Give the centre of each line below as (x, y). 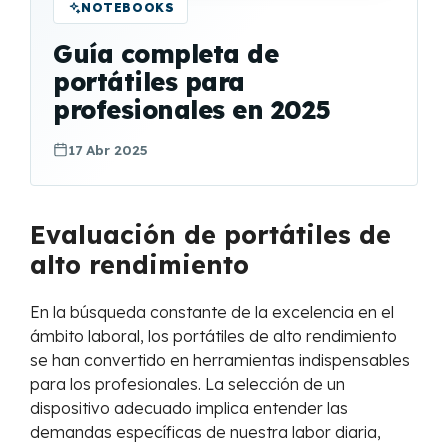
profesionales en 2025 (192, 109)
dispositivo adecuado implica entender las (189, 408)
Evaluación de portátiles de (210, 235)
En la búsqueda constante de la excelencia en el (212, 312)
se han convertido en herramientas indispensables (220, 360)
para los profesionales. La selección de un (187, 384)
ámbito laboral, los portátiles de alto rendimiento (213, 336)
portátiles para (149, 81)
